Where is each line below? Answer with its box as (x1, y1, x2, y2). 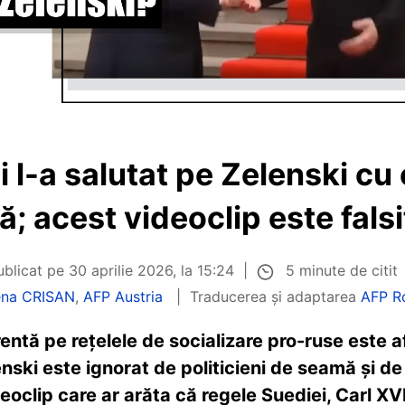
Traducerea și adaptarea (190, 287, 362, 306)
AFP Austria (83, 287, 164, 306)
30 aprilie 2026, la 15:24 (68, 261, 234, 280)
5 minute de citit (280, 261, 402, 279)
